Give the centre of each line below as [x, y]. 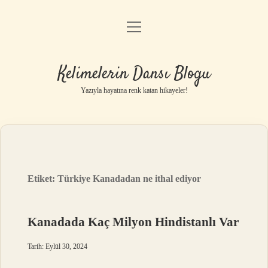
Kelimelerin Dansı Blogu [134, 74]
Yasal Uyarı [134, 91]
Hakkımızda [134, 121]
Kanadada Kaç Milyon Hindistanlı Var [133, 222]
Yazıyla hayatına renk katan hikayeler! [134, 90]
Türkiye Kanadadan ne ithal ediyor [130, 179]
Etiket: [43, 179]
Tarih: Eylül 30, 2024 [58, 246]
